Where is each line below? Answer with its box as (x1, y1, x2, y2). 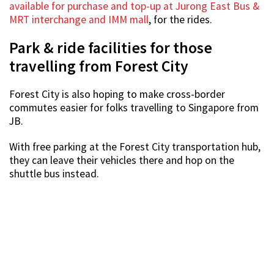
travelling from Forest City (9, 56, 188, 76)
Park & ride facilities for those (9, 37, 212, 57)
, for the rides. (149, 12, 212, 26)
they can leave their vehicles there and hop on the (9, 153, 234, 167)
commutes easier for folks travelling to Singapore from (9, 100, 259, 114)
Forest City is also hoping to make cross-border (9, 87, 225, 101)
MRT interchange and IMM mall (9, 12, 149, 26)
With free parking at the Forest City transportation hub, (9, 139, 261, 154)
